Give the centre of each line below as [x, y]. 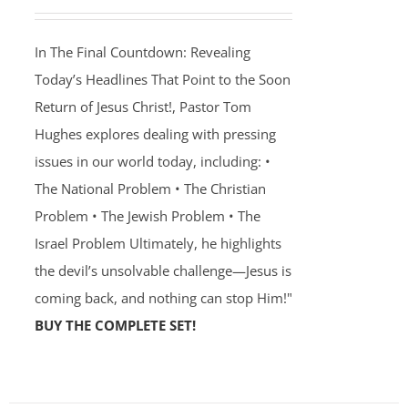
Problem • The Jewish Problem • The [147, 216]
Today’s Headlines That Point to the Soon [162, 79]
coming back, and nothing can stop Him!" [163, 298]
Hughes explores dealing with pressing [155, 134]
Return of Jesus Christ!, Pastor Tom [143, 107]
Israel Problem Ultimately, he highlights [158, 243]
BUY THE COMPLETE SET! [115, 325]
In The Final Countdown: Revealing [142, 52]
